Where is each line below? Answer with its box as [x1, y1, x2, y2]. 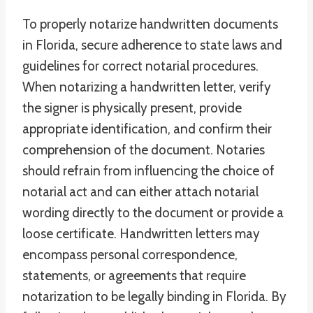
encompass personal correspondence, [22, 247, 238, 263]
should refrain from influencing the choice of [22, 163, 275, 179]
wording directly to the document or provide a [22, 205, 284, 221]
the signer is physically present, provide [22, 100, 242, 116]
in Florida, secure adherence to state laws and [22, 37, 282, 53]
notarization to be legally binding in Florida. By [22, 289, 286, 305]
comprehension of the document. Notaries [22, 142, 265, 158]
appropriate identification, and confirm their [22, 121, 272, 137]
